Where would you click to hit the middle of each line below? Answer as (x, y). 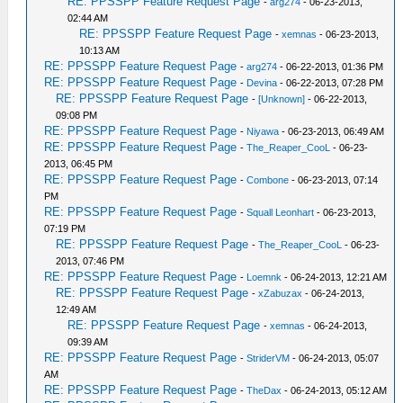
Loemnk (264, 277)
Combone (268, 180)
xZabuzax (281, 293)
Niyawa (263, 131)
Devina (262, 83)
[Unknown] (282, 99)
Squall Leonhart (281, 212)
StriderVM (269, 358)
